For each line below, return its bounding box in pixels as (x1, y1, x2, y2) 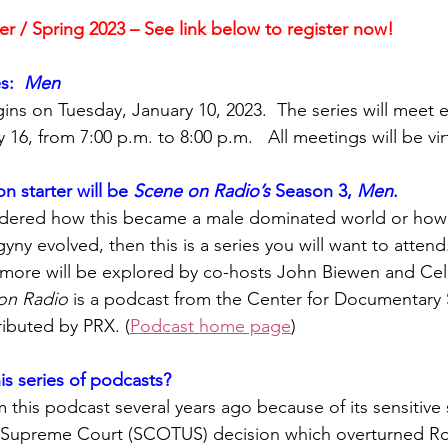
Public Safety (218, 110, 319, 133)
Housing (111, 110, 178, 133)
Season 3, (275, 180, 357, 202)
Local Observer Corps (47, 30, 222, 53)
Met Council (138, 190, 236, 213)
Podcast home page (130, 315, 291, 337)
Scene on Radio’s (133, 180, 275, 202)
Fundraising (262, 30, 355, 53)
